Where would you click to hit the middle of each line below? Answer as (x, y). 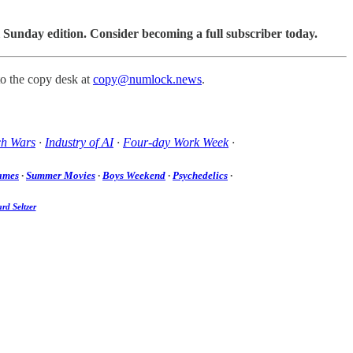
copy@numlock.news (147, 79)
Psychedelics (200, 176)
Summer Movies (61, 176)
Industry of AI (79, 142)
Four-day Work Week (176, 142)
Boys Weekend (134, 176)
